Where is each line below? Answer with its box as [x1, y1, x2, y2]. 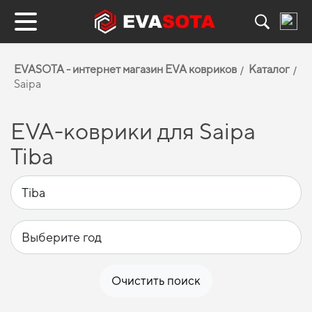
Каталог [249, 63, 290, 76]
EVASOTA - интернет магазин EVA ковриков [14, 63, 237, 76]
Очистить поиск [111, 274, 201, 288]
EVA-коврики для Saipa [10, 118, 256, 144]
